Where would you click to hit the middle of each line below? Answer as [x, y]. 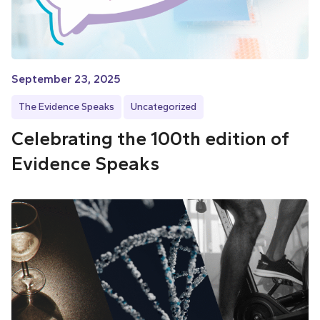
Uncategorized [164, 107]
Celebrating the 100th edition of [150, 139]
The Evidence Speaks [66, 107]
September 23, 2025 [66, 79]
